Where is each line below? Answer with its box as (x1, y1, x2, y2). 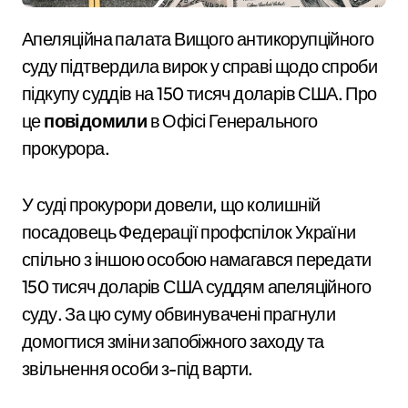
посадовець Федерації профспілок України (22, 220, 356, 244)
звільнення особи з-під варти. (22, 357, 253, 381)
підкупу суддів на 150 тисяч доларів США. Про (22, 82, 377, 106)
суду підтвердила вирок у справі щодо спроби (22, 55, 378, 78)
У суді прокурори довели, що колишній (22, 193, 321, 217)
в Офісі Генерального (147, 109, 318, 133)
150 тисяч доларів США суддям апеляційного (22, 275, 372, 299)
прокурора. (22, 137, 109, 160)
